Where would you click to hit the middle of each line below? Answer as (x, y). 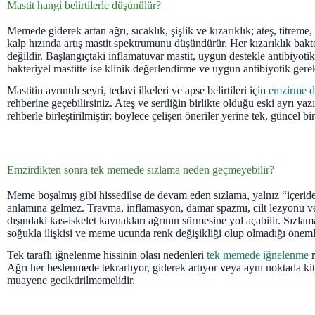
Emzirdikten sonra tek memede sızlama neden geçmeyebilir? (141, 169)
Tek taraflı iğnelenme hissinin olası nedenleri (107, 255)
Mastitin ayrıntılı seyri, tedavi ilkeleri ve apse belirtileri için (138, 90)
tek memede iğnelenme (258, 255)
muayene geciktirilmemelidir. (71, 280)
